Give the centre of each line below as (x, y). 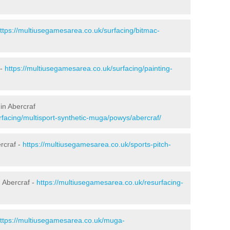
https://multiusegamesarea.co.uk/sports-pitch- (97, 144)
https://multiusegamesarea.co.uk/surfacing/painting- (89, 68)
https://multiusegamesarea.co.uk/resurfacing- (110, 182)
